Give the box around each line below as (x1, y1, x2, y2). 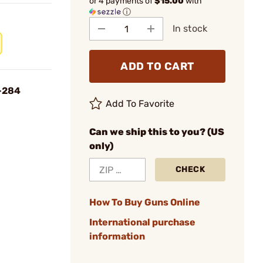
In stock (173, 23, 207, 34)
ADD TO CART (120, 60, 194, 73)
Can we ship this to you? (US (89, 126, 224, 137)
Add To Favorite (106, 98, 175, 109)
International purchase (89, 217, 195, 228)
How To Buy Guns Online (89, 197, 200, 208)
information (89, 231, 145, 242)
